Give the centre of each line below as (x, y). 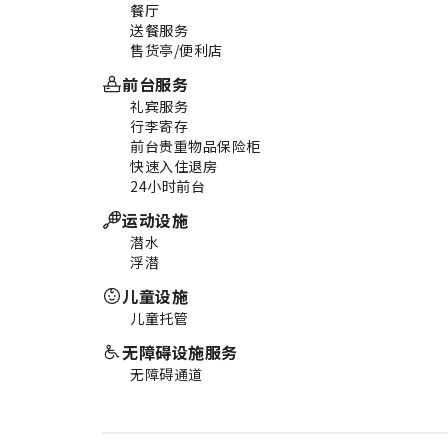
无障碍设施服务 (180, 351)
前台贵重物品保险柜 (195, 145)
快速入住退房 (173, 165)
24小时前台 (167, 185)
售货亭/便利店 (176, 49)
